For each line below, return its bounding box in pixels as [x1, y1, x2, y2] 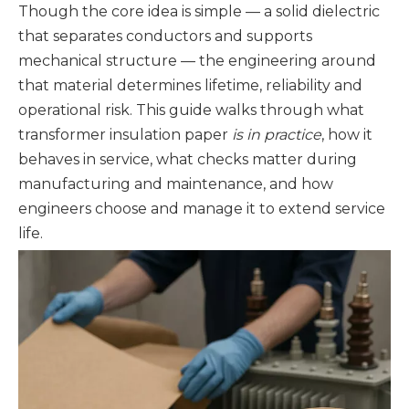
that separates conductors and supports [18, 27, 312, 45]
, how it [321, 126, 372, 143]
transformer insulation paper [18, 126, 232, 143]
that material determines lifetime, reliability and [18, 77, 362, 94]
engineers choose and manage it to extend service [18, 200, 385, 217]
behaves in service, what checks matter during [18, 151, 357, 168]
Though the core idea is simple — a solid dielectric [18, 3, 380, 20]
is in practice [232, 126, 321, 143]
